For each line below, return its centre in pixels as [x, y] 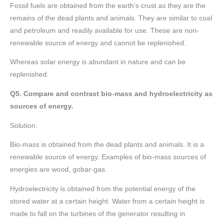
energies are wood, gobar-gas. [58, 170]
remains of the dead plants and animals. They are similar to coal [111, 18]
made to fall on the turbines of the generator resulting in [98, 214]
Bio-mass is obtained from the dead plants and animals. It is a [107, 145]
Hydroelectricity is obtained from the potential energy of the [103, 189]
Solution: [24, 125]
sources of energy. [42, 106]
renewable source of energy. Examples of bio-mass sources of [108, 157]
